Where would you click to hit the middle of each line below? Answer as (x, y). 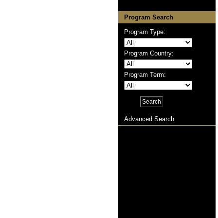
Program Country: (149, 53)
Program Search (149, 17)
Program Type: (145, 32)
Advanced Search (149, 119)
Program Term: (145, 75)
